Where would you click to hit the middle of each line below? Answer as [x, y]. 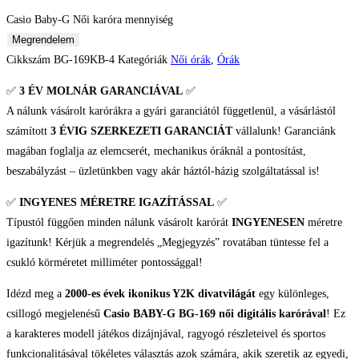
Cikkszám [30, 60]
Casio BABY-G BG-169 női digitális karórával [215, 314]
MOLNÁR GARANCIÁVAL [115, 91]
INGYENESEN [268, 223]
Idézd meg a [36, 294]
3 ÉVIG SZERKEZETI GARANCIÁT [141, 131]
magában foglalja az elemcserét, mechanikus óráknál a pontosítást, [156, 151]
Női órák [191, 60]
